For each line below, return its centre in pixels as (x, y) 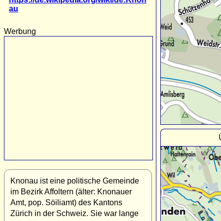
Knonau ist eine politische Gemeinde (75, 181)
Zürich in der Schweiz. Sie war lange (74, 213)
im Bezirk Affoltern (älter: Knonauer (71, 191)
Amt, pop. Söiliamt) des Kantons (66, 202)
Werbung (20, 31)
